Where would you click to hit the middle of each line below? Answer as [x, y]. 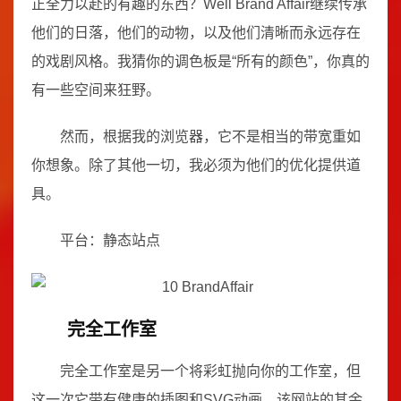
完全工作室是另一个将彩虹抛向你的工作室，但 [210, 371]
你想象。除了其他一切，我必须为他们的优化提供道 [196, 165]
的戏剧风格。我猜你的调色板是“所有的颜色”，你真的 [200, 61]
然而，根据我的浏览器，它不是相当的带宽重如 [210, 137]
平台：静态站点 [110, 240]
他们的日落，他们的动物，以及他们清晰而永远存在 [196, 33]
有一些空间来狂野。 [96, 90]
